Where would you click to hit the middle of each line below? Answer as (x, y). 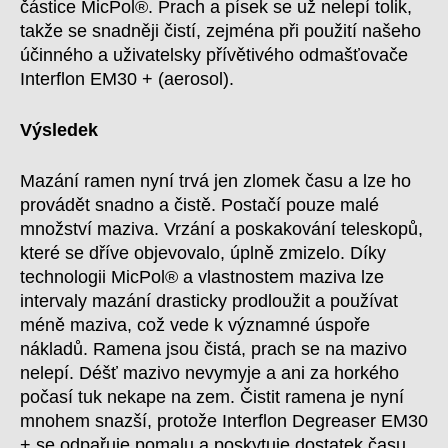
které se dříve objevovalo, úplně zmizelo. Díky (203, 253)
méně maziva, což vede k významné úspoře (195, 325)
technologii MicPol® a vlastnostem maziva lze (202, 277)
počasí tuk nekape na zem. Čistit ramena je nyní (212, 397)
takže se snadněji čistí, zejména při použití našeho (220, 31)
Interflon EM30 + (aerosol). (127, 79)
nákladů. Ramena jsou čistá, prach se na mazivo (213, 349)
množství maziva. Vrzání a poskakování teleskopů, (221, 229)
